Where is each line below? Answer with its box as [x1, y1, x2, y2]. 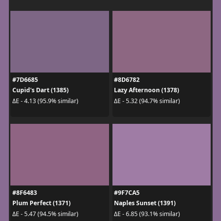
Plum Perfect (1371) [12, 199, 71, 208]
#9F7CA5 [114, 188, 140, 197]
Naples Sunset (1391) [114, 199, 176, 208]
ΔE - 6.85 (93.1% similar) [114, 209, 180, 218]
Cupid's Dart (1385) [12, 86, 69, 95]
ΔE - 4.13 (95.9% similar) [12, 96, 78, 105]
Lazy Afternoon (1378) [114, 86, 179, 95]
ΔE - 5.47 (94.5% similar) [12, 209, 78, 218]
